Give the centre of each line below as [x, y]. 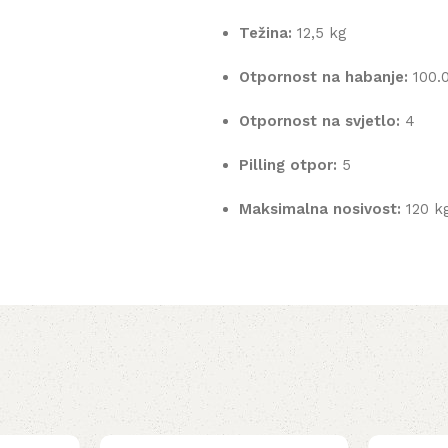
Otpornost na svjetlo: [319, 121]
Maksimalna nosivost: [320, 209]
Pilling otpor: [288, 165]
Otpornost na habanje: [323, 77]
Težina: [265, 33]
